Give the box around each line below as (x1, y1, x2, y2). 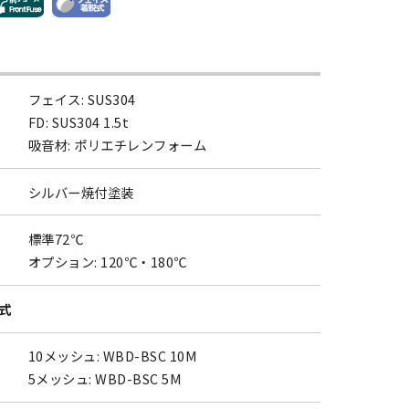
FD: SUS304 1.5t (28, 111, 130, 131)
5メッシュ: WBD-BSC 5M (28, 369, 183, 389)
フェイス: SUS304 (28, 89, 136, 109)
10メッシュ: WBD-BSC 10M (28, 346, 198, 366)
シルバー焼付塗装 (28, 182, 134, 202)
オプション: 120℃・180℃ (28, 252, 187, 272)
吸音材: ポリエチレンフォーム (28, 134, 207, 154)
